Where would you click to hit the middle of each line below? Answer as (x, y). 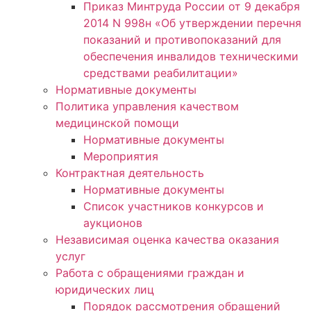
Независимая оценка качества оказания (167, 239)
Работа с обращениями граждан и (150, 272)
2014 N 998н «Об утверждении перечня (192, 23)
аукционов (113, 222)
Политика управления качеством (147, 106)
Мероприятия (121, 156)
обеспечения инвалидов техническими (191, 56)
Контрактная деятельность (130, 173)
